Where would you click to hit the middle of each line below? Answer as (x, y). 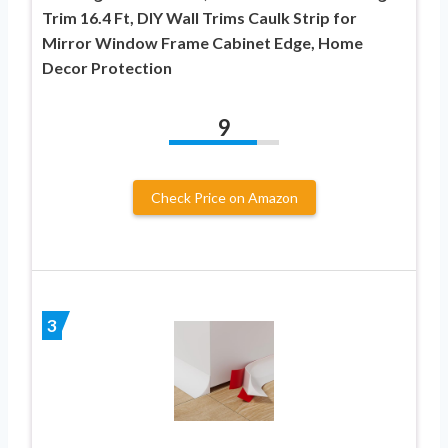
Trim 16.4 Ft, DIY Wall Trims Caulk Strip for (199, 17)
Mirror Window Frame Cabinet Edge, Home (202, 42)
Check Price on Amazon (224, 197)
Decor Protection (107, 67)
